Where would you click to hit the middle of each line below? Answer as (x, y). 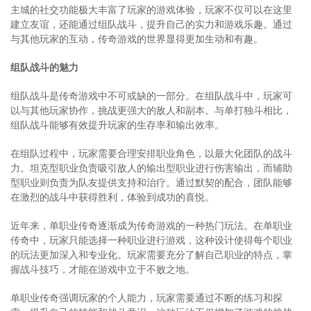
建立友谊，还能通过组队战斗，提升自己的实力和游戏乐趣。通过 (151, 24)
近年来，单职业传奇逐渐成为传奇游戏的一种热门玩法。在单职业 (151, 225)
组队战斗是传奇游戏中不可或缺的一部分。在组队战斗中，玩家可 (151, 95)
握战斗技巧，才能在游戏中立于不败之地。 (103, 269)
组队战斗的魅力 (44, 67)
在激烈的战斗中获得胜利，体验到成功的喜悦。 (112, 196)
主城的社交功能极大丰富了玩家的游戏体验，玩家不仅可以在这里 (151, 9)
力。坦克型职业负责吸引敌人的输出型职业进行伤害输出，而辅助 (151, 167)
